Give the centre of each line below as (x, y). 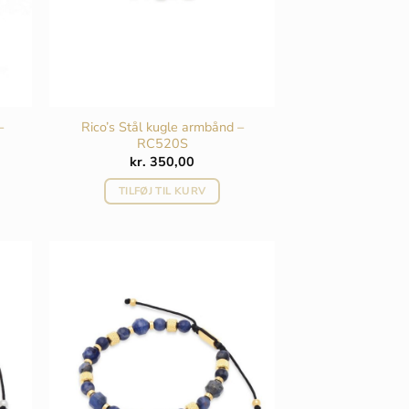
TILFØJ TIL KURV (163, 191)
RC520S (162, 143)
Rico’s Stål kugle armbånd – (162, 126)
